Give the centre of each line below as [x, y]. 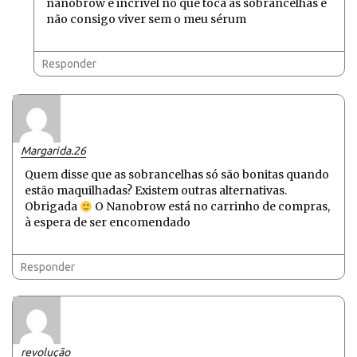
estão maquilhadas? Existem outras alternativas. [156, 191]
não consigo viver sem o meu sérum [146, 20]
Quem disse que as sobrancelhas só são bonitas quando [177, 175]
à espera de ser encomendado [108, 223]
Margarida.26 [53, 151]
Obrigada [52, 207]
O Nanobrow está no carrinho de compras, [211, 207]
